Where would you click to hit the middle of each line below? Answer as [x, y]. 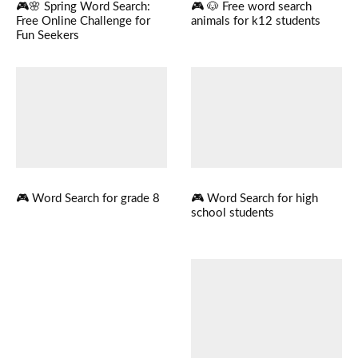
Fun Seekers [48, 36]
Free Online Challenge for [83, 22]
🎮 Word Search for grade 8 [88, 199]
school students [233, 213]
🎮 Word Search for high [255, 199]
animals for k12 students [256, 22]
